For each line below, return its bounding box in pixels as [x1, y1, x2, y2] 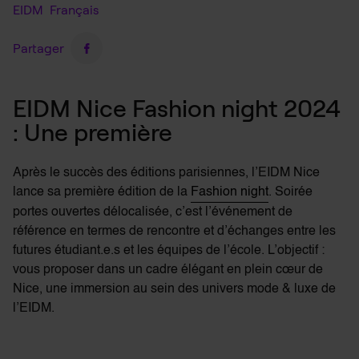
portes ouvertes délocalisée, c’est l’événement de [13, 206, 292, 219]
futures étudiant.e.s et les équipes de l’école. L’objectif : [13, 244, 325, 257]
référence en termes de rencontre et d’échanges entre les [13, 225, 336, 238]
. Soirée [268, 186, 313, 199]
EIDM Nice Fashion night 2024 [13, 93, 341, 123]
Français [50, 2, 99, 18]
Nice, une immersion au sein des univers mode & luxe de [13, 283, 336, 296]
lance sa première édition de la [13, 186, 191, 199]
